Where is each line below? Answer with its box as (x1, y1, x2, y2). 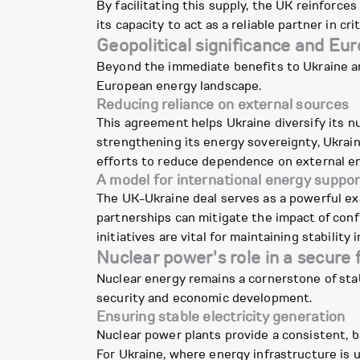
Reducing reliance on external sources (96, 95, 349, 115)
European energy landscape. (96, 77, 262, 96)
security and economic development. (96, 289, 313, 308)
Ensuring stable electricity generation (96, 307, 346, 327)
